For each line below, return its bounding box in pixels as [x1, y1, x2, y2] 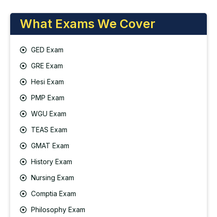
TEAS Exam [31, 125, 67, 134]
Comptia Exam [31, 189, 76, 198]
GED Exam [31, 46, 63, 54]
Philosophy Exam [31, 205, 85, 214]
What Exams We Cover [20, 16, 155, 31]
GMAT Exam [31, 141, 69, 150]
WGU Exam [31, 109, 66, 118]
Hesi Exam [31, 77, 64, 86]
